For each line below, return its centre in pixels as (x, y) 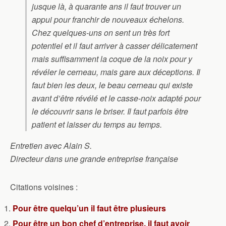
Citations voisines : (44, 187)
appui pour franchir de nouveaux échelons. (108, 19)
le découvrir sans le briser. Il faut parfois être (110, 111)
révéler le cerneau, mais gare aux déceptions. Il (116, 72)
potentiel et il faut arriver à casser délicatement (115, 46)
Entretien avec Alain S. (51, 146)
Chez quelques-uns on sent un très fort (101, 33)
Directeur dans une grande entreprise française (94, 159)
